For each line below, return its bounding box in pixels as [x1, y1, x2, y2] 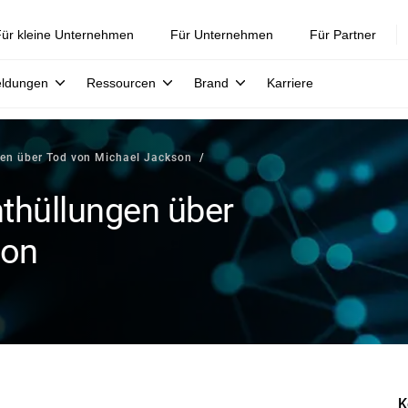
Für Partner [310, 27, 376, 42]
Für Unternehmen [170, 27, 273, 42]
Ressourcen [87, 76, 156, 90]
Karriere [267, 76, 313, 90]
